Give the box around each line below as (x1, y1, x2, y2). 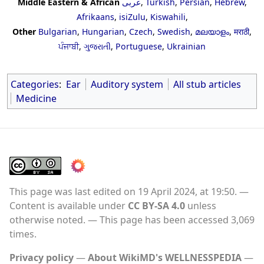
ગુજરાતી (84, 41, 111, 52)
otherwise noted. (9, 213, 85, 227)
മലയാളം (195, 26, 229, 38)
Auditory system (91, 78, 163, 91)
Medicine (16, 92, 57, 105)
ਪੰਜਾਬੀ (58, 41, 79, 52)
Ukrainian (167, 41, 206, 52)
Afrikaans (76, 11, 114, 23)
